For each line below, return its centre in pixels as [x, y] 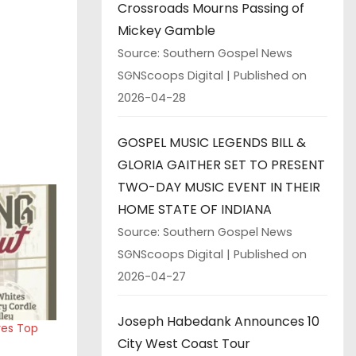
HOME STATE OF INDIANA [195, 209]
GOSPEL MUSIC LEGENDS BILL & [212, 142]
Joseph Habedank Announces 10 [219, 321]
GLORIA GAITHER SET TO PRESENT [221, 164]
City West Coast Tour [184, 343]
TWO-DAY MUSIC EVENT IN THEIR [219, 187]
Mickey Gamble [166, 30]
